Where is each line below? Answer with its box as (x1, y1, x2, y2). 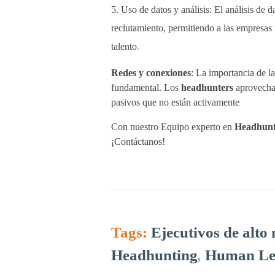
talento (110, 41, 137, 52)
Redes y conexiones (110, 68, 191, 79)
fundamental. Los (110, 82, 181, 93)
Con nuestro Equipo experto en (110, 122, 234, 133)
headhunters (180, 82, 233, 93)
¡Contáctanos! (110, 136, 165, 147)
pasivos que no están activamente (110, 97, 239, 108)
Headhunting (110, 247, 198, 264)
